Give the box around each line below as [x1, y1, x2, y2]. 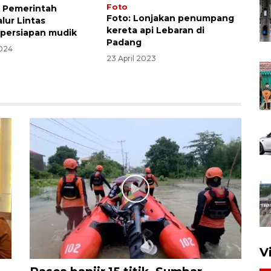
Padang [106, 37, 142, 48]
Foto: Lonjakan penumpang [106, 13, 234, 24]
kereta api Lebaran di [106, 25, 204, 36]
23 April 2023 [106, 54, 156, 64]
